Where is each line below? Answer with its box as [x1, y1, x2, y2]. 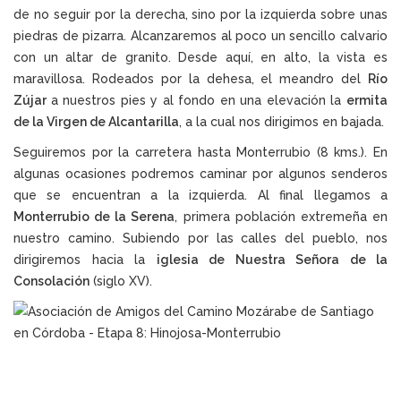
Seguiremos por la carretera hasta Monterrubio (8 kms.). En [13, 145, 388, 160]
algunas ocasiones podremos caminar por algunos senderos [13, 166, 388, 182]
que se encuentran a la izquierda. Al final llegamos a [13, 188, 388, 203]
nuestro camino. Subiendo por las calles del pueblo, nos [13, 231, 388, 246]
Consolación [13, 274, 90, 289]
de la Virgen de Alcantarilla [13, 115, 179, 130]
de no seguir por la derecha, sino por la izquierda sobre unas [13, 7, 388, 22]
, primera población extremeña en [175, 209, 388, 225]
